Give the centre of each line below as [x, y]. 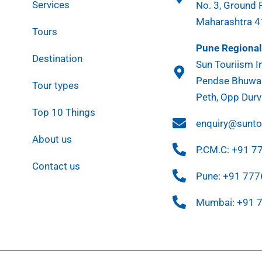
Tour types [56, 85]
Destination [58, 58]
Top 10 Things [64, 112]
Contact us [56, 166]
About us [52, 139]
